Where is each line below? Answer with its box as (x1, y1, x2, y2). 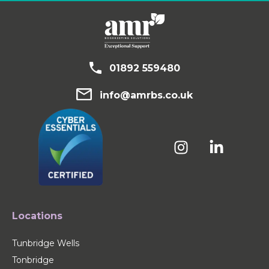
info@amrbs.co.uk (100, 89, 193, 101)
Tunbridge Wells (12, 238, 79, 249)
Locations (12, 210, 62, 222)
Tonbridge (12, 255, 54, 266)
